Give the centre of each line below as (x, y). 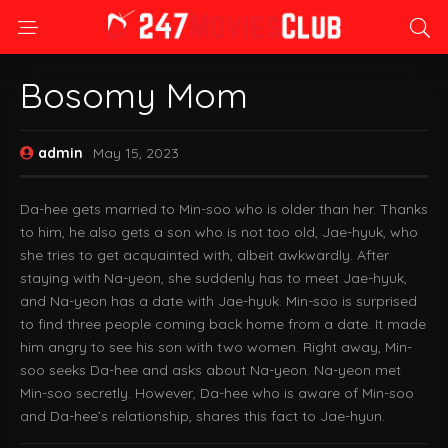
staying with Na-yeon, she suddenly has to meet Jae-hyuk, (213, 278)
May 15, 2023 (136, 153)
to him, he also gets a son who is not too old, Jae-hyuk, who (219, 232)
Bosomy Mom (134, 95)
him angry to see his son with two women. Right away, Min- (216, 347)
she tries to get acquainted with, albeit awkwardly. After (204, 255)
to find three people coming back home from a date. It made (223, 324)
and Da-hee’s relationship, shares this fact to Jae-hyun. (202, 416)
